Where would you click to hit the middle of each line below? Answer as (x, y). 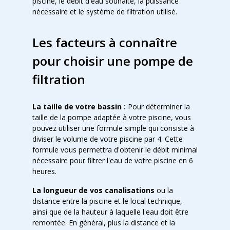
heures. (44, 171)
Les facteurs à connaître (104, 42)
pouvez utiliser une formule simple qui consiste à (113, 128)
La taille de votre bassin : (79, 107)
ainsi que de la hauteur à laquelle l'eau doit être (110, 212)
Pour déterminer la (158, 107)
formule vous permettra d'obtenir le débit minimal (115, 150)
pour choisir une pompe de (112, 61)
